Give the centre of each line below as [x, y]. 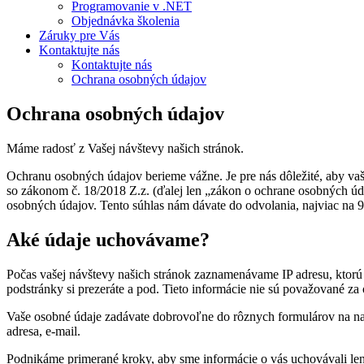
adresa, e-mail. [43, 331]
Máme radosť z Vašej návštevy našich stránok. [125, 148]
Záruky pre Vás [79, 35]
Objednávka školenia [126, 20]
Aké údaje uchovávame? [108, 239]
